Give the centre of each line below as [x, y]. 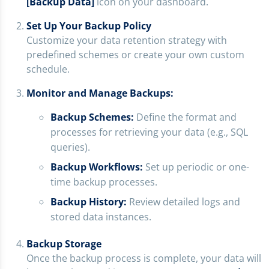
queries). [70, 147]
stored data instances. [101, 217]
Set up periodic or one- [196, 167]
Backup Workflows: [97, 167]
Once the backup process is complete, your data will [144, 258]
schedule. [48, 69]
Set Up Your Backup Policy [89, 26]
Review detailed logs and [183, 202]
